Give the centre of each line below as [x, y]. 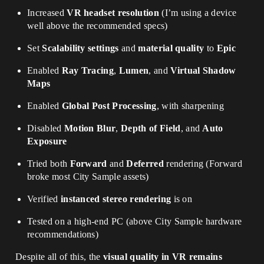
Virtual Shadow [203, 70]
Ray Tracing [88, 70]
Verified [44, 199]
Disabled [46, 128]
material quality [171, 48]
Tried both [49, 164]
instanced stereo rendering [116, 199]
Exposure [47, 141]
